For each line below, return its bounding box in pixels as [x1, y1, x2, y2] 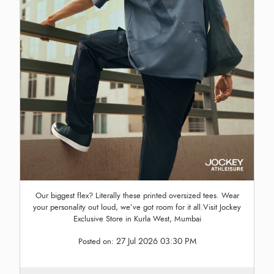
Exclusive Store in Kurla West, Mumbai [73, 213, 201, 224]
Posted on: [78, 235, 116, 247]
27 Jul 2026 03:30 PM [116, 235, 196, 247]
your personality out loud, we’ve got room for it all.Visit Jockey [33, 201, 241, 213]
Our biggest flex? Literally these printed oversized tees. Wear [35, 190, 239, 201]
